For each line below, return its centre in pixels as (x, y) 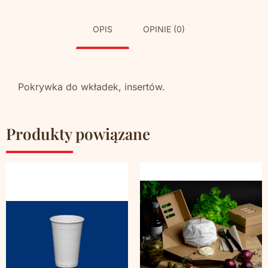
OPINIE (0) (164, 29)
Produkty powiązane (78, 134)
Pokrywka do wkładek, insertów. (92, 86)
